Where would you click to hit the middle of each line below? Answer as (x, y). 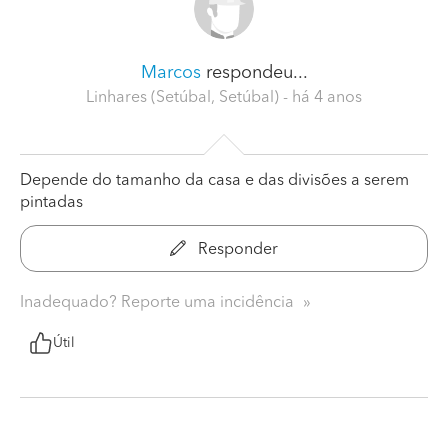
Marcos (170, 72)
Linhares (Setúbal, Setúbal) (184, 97)
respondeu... (254, 72)
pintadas (51, 202)
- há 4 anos (322, 97)
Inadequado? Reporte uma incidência (159, 302)
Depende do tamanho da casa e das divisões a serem (214, 180)
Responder (236, 249)
